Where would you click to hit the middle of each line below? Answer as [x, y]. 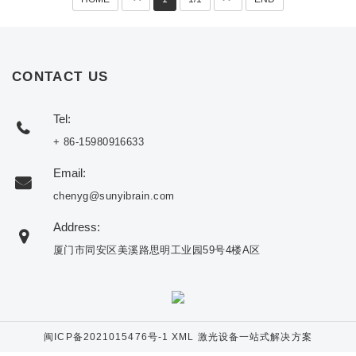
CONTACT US [60, 77]
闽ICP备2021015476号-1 [106, 337]
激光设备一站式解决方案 [255, 337]
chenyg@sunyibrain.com [114, 196]
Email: [70, 173]
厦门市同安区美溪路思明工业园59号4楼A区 [157, 250]
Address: [77, 227]
